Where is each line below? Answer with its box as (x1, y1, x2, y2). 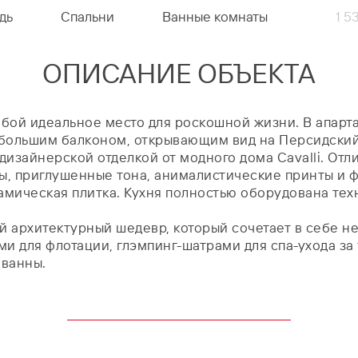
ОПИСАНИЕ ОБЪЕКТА (42, 56, 316, 90)
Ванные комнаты (161, 8, 268, 25)
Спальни (60, 8, 114, 25)
